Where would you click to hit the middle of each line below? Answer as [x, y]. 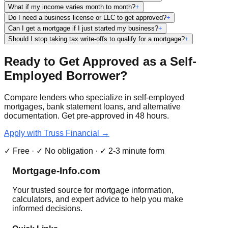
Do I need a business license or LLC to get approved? [87, 18]
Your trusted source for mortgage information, [93, 190]
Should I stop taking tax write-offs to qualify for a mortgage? [96, 39]
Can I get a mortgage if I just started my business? [83, 28]
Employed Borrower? [66, 75]
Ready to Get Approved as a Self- [100, 61]
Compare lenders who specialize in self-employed [94, 97]
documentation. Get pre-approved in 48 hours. [87, 116]
